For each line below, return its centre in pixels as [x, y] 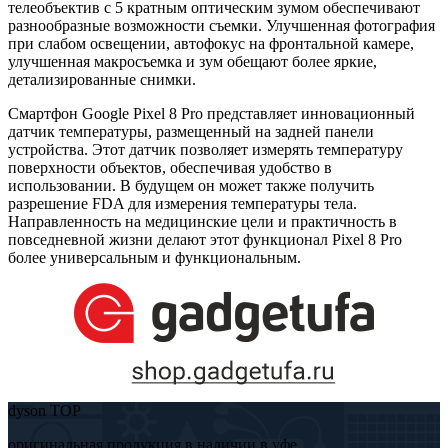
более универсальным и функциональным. [154, 257]
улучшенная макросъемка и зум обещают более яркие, [192, 61]
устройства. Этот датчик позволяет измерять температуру [205, 149]
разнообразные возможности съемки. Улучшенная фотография [221, 25]
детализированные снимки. [102, 79]
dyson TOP [44, 410]
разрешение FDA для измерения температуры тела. [182, 203]
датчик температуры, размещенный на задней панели [191, 131]
